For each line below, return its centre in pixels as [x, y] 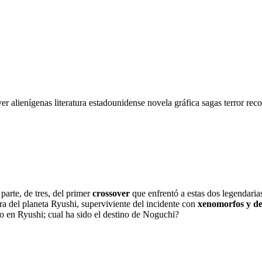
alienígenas [33, 102]
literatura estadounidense [101, 102]
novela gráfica [175, 102]
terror [235, 102]
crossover [111, 193]
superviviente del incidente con [139, 204]
